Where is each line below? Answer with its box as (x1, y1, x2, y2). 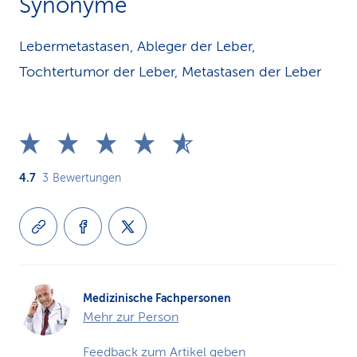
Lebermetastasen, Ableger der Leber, (19, 38, 255, 54)
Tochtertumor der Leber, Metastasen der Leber (19, 64, 321, 80)
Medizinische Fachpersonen (83, 292, 231, 304)
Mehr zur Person (83, 310, 178, 324)
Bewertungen (53, 172, 121, 184)
